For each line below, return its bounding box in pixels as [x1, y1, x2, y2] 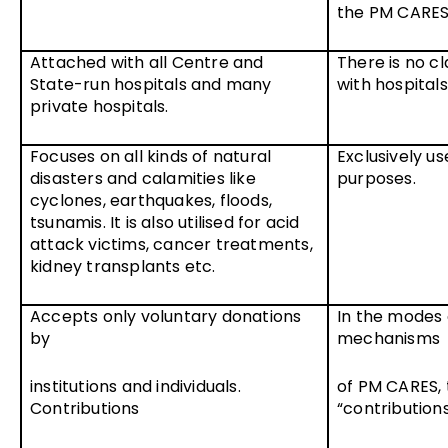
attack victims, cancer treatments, [30, 232, 313, 256]
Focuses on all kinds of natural [30, 144, 272, 168]
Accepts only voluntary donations [30, 304, 302, 328]
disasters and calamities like [30, 166, 256, 190]
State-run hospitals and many [30, 72, 272, 96]
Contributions [30, 396, 140, 420]
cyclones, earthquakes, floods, [30, 188, 272, 212]
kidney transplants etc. [30, 254, 216, 278]
